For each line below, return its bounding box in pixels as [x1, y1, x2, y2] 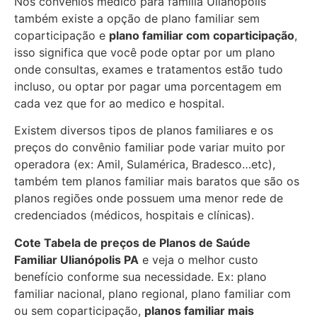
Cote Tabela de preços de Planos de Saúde [14, 235, 250, 250]
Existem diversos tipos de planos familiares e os [14, 123, 273, 138]
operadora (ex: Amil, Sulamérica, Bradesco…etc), [14, 157, 275, 172]
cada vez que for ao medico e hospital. [14, 96, 224, 110]
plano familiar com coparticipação [109, 28, 294, 42]
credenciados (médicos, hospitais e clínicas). [14, 208, 254, 223]
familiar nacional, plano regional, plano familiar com [14, 286, 291, 301]
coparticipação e [14, 28, 109, 42]
